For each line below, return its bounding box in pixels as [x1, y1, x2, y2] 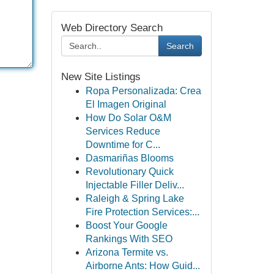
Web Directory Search [61, 22, 163, 34]
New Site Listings [61, 71, 141, 83]
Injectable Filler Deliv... [85, 180, 184, 190]
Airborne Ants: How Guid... [85, 261, 200, 271]
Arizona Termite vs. [85, 247, 168, 257]
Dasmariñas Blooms [85, 153, 174, 163]
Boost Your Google [85, 220, 168, 231]
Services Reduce [85, 126, 160, 136]
